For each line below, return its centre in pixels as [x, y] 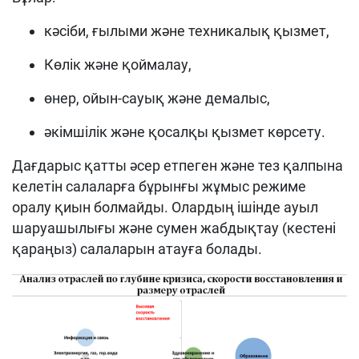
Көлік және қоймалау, [118, 64]
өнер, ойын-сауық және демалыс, [157, 98]
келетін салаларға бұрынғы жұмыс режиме [159, 186]
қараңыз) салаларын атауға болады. [137, 248]
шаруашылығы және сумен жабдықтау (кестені [174, 228]
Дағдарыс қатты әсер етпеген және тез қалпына [177, 165]
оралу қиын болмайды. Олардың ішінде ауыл [165, 207]
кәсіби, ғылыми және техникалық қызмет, [187, 30]
